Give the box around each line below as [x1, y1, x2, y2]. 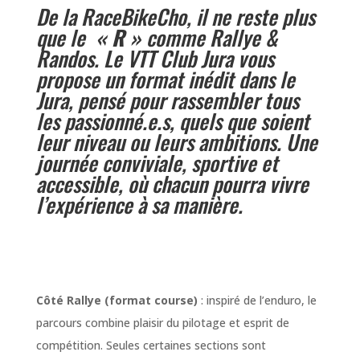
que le [35, 21, 90, 53]
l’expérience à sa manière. [35, 188, 243, 220]
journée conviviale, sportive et [35, 146, 278, 178]
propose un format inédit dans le [35, 63, 295, 95]
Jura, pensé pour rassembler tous [35, 84, 299, 116]
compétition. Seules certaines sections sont [35, 337, 266, 353]
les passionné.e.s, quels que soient [35, 104, 309, 137]
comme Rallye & [145, 21, 277, 53]
